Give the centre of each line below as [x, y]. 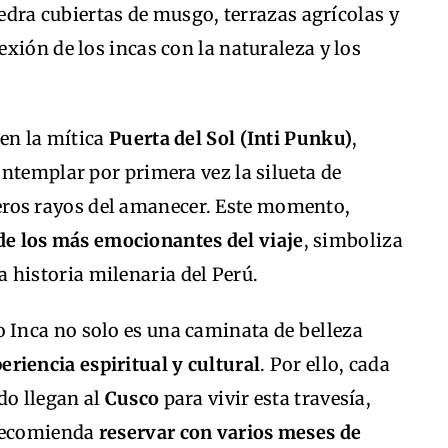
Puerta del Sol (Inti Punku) [231, 138]
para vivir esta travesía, [265, 398]
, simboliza [353, 240]
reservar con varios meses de [230, 432]
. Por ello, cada [325, 364]
